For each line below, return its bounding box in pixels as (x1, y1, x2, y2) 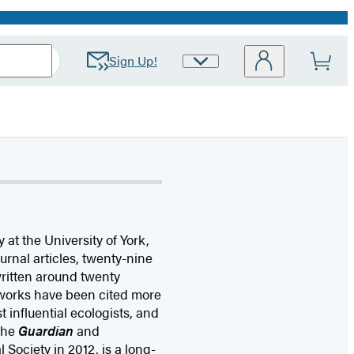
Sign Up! (109, 51, 157, 70)
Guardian (18, 321, 74, 340)
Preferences (182, 77, 284, 100)
